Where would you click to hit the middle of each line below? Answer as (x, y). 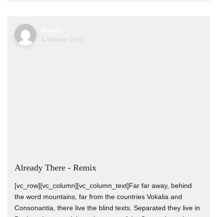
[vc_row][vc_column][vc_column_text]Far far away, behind (103, 185)
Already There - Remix (55, 167)
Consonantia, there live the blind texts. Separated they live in (107, 208)
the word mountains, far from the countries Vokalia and (98, 196)
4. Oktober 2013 (62, 39)
